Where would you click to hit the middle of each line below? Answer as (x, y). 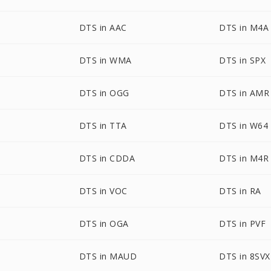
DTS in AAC (103, 28)
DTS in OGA (104, 224)
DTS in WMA (105, 60)
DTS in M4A (244, 28)
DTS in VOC (103, 191)
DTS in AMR (244, 93)
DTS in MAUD (108, 256)
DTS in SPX (243, 60)
